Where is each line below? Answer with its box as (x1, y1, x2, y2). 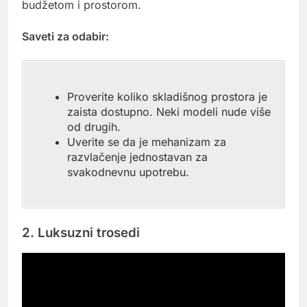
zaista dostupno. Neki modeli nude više (67, 104, 271, 119)
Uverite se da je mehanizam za (67, 134, 226, 149)
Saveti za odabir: (22, 29, 109, 43)
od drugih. (67, 119, 121, 134)
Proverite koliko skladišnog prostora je (67, 89, 267, 103)
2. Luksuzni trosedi (22, 224, 140, 241)
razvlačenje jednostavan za (67, 149, 208, 164)
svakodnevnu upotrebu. (67, 164, 189, 179)
